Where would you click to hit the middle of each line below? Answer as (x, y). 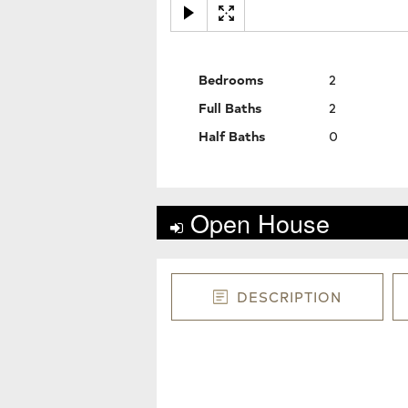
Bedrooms (230, 79)
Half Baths (231, 135)
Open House (256, 222)
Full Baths (229, 107)
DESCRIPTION (290, 297)
